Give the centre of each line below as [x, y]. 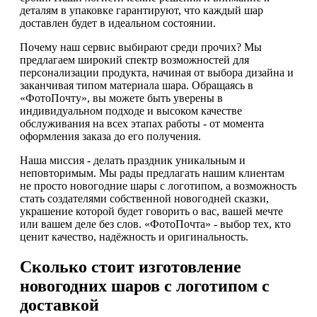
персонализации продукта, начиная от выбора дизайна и [157, 73]
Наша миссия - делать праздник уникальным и [133, 161]
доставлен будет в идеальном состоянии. [118, 23]
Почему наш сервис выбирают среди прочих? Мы [141, 47]
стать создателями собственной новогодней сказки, [144, 199]
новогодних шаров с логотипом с [145, 286]
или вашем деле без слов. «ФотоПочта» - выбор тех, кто [155, 224]
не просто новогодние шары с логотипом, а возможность [158, 186]
